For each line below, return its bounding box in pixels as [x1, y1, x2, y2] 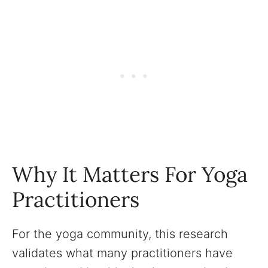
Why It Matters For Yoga [12, 161, 248, 188]
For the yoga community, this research [12, 227, 228, 241]
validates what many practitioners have [12, 246, 233, 260]
